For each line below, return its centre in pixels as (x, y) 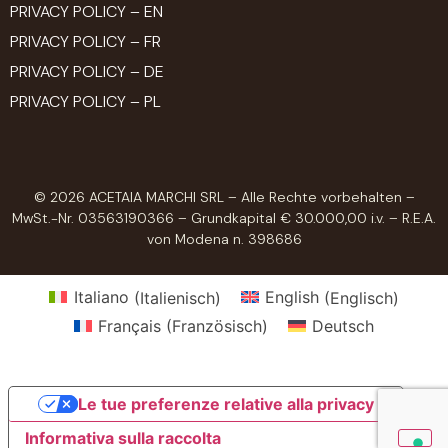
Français (129, 325)
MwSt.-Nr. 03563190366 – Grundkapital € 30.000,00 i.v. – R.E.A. (224, 218)
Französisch (217, 325)
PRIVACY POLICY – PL (85, 102)
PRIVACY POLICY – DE (87, 72)
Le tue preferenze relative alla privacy (225, 403)
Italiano (101, 297)
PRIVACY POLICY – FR (85, 42)
